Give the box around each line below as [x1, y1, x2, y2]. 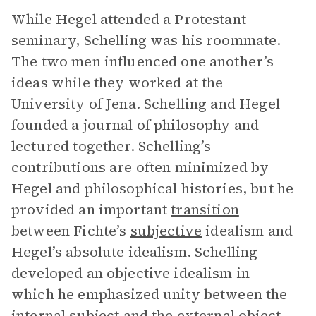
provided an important [11, 200, 171, 219]
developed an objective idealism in [11, 263, 250, 283]
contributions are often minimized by [11, 157, 269, 177]
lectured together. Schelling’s [11, 136, 212, 156]
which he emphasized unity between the [11, 284, 288, 304]
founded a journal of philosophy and [11, 115, 260, 135]
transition [171, 200, 239, 219]
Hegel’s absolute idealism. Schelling [11, 242, 258, 262]
